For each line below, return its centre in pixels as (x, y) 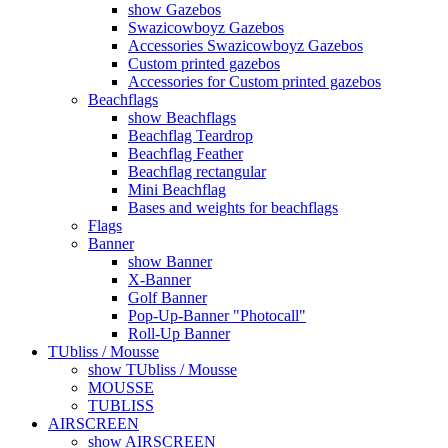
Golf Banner (167, 297)
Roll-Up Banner (179, 333)
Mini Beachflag (177, 189)
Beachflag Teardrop (190, 135)
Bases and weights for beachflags (233, 207)
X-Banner (159, 279)
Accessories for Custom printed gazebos (254, 81)
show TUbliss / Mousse (162, 369)
